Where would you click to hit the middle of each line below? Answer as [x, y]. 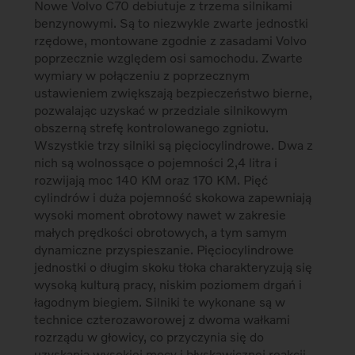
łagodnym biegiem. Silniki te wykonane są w [160, 302]
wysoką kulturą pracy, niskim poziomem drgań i [168, 284]
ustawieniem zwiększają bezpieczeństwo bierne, [174, 93]
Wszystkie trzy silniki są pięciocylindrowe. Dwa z [174, 145]
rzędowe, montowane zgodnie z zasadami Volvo [171, 40]
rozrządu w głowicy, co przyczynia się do [149, 337]
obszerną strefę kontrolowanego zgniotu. [152, 128]
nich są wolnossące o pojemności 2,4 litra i [156, 162]
